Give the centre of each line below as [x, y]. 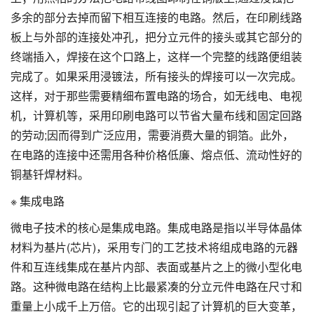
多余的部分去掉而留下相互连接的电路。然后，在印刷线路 [156, 17]
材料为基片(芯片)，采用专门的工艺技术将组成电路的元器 [154, 247]
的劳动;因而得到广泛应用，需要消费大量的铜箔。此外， [152, 135]
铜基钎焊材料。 [50, 174]
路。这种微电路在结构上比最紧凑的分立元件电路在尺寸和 [156, 286]
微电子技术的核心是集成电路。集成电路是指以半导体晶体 [156, 227]
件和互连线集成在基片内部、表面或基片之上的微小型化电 [156, 266]
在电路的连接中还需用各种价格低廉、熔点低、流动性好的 [156, 154]
